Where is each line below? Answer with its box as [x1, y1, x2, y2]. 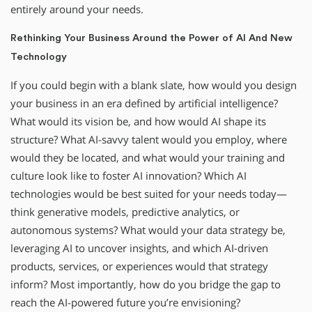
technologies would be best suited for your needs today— [10, 187, 287, 201]
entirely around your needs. [10, 2, 143, 16]
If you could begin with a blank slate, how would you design [10, 78, 297, 92]
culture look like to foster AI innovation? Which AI [10, 169, 247, 182]
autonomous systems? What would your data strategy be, [10, 223, 286, 237]
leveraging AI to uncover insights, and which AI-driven [10, 241, 268, 255]
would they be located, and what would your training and [10, 150, 285, 164]
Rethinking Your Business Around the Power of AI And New [10, 33, 292, 44]
